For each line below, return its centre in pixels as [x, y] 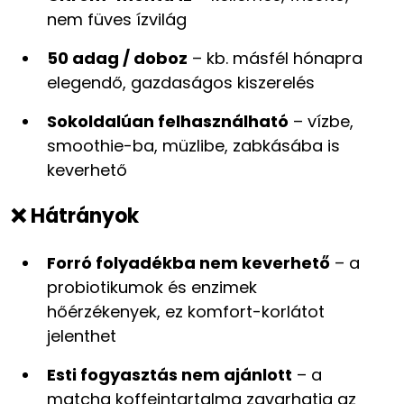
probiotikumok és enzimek [152, 287]
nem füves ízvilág [117, 19]
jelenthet [82, 335]
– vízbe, [321, 121]
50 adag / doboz [117, 58]
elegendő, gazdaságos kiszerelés [181, 82]
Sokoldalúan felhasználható [168, 121]
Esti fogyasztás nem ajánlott [170, 374]
